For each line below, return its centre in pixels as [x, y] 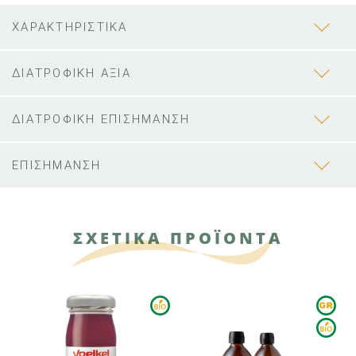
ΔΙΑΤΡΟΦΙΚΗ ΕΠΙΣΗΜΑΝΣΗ [101, 120]
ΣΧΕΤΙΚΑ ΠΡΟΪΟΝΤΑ [178, 238]
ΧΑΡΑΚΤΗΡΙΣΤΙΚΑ [70, 27]
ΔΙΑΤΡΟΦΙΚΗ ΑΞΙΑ [72, 74]
